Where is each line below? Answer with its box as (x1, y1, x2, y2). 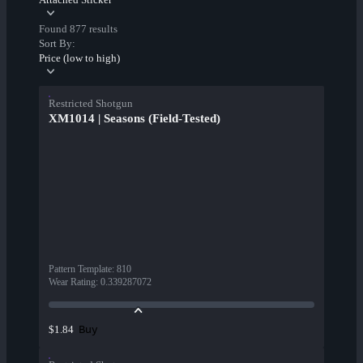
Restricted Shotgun (49, 97, 133, 110)
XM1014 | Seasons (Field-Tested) (49, 112, 220, 126)
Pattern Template (49, 263, 112, 275)
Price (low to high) (39, 52, 120, 65)
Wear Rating (49, 276, 96, 288)
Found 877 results (39, 23, 117, 36)
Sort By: (39, 37, 75, 50)
